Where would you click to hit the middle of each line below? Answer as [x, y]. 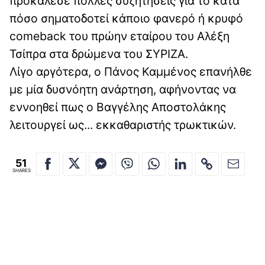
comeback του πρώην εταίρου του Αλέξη [119, 36]
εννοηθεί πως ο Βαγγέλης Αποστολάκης [118, 107]
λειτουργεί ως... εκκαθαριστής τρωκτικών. [123, 125]
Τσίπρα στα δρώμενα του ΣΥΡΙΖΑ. [99, 54]
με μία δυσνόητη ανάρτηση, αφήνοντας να [123, 90]
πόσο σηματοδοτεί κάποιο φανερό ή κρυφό [126, 19]
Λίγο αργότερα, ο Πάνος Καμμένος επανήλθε [131, 72]
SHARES [21, 170]
